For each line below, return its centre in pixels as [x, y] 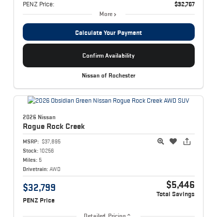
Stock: [30, 150]
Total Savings [175, 194]
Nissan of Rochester [108, 75]
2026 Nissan [39, 117]
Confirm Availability [108, 56]
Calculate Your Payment [108, 33]
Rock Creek [65, 126]
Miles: [30, 159]
